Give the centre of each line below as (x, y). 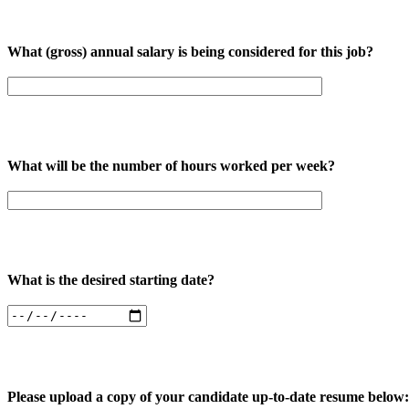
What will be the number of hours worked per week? (171, 165)
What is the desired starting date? (111, 279)
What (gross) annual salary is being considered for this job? (190, 51)
